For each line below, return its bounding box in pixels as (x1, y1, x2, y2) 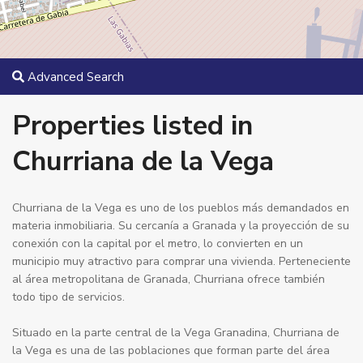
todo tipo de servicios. (12, 289, 125, 305)
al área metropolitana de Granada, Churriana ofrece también (12, 271, 325, 287)
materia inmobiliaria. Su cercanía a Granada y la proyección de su (12, 218, 349, 233)
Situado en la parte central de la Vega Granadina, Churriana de (12, 325, 340, 340)
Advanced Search (24, 69, 124, 85)
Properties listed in (12, 107, 253, 144)
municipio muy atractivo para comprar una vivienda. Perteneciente (12, 254, 351, 269)
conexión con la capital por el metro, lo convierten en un (12, 236, 303, 251)
